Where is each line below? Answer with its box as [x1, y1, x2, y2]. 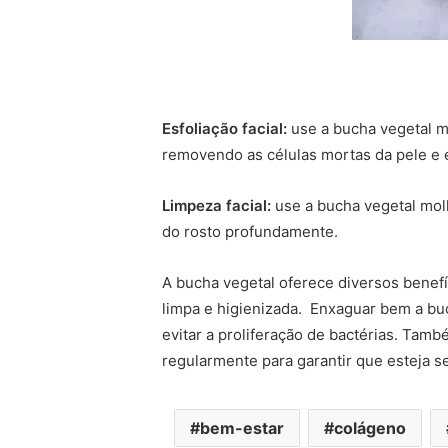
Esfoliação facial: [162, 118, 287, 138]
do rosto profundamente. [162, 221, 338, 241]
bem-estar [199, 417, 284, 438]
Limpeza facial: [162, 195, 271, 215]
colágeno [333, 417, 406, 438]
